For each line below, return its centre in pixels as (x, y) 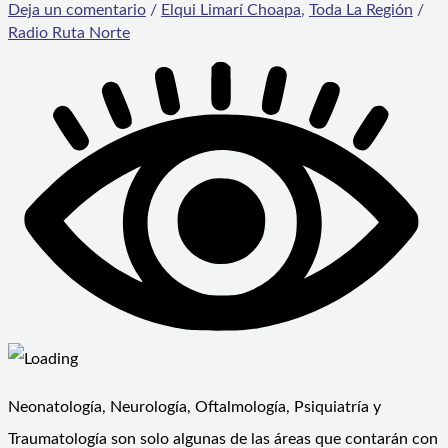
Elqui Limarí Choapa (231, 10)
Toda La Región (361, 10)
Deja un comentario (77, 10)
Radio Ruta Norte (69, 33)
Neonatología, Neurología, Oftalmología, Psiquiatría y (194, 407)
